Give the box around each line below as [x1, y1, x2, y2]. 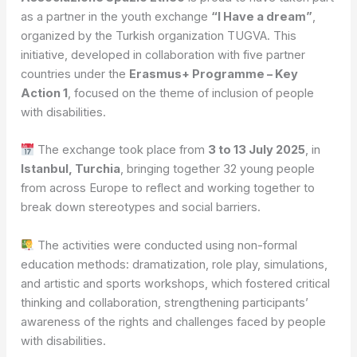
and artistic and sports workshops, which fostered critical [21, 276, 331, 291]
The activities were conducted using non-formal [34, 237, 298, 253]
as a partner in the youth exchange [21, 10, 212, 25]
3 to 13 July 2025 [208, 143, 306, 158]
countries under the [21, 67, 130, 82]
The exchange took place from [34, 143, 209, 158]
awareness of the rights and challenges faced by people [21, 314, 327, 329]
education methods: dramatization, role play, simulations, [21, 257, 328, 272]
